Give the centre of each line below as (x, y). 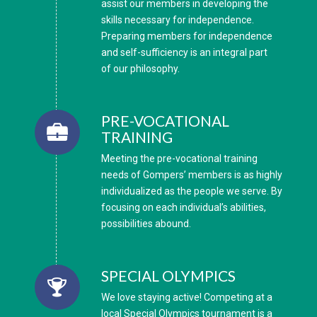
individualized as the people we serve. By (191, 191)
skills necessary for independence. (177, 20)
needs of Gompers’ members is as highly (191, 174)
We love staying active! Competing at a (186, 297)
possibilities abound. (146, 223)
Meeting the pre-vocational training (179, 158)
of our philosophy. (140, 69)
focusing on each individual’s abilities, (183, 207)
